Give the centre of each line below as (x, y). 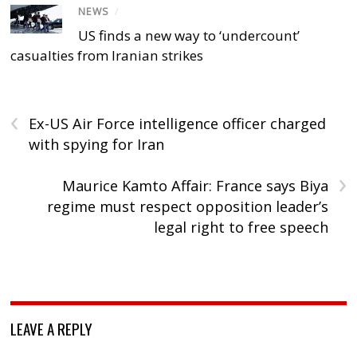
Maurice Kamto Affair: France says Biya (195, 185)
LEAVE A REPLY (52, 328)
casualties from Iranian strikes (107, 55)
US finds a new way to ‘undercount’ (189, 35)
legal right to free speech (241, 227)
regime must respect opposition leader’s (187, 206)
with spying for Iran (97, 144)
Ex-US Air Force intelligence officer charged (178, 123)
